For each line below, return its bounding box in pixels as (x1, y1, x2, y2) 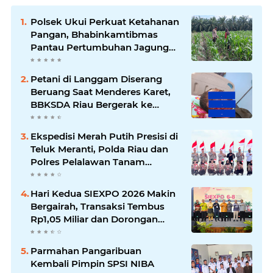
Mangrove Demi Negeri (30, 169, 138, 181)
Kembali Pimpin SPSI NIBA (30, 258, 154, 270)
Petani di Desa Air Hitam (30, 54, 143, 66)
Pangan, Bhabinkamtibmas (30, 29, 158, 41)
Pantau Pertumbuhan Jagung (30, 41, 169, 54)
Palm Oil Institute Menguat (30, 226, 155, 238)
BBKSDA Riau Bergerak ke (30, 99, 152, 111)
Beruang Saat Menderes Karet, (30, 86, 171, 98)
